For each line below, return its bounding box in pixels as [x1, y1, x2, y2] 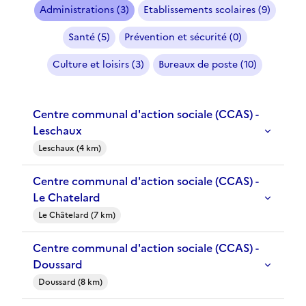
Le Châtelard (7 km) [38, 209, 115, 222]
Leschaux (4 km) [38, 142, 101, 155]
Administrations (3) [39, 3, 129, 18]
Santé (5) [68, 30, 110, 45]
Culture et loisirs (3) [53, 57, 144, 72]
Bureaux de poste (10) [158, 57, 257, 72]
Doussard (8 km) [38, 276, 102, 289]
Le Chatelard [33, 189, 100, 206]
